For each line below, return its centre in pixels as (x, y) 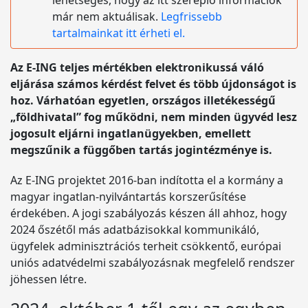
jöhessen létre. (48, 279)
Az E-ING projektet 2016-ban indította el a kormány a (147, 180)
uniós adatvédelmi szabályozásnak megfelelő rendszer (153, 263)
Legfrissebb (191, 16)
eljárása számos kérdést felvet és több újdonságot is (153, 84)
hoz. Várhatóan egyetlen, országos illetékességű (143, 100)
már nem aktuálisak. (107, 16)
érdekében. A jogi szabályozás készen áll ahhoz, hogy (148, 213)
